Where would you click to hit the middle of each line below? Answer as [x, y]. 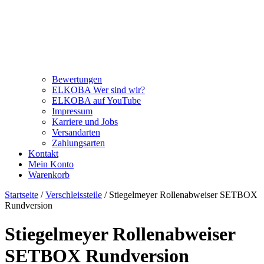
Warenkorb [49, 174]
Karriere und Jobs [85, 121]
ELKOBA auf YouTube [96, 100]
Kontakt [43, 153]
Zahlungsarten [78, 143]
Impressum [72, 111]
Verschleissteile [74, 194]
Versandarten [76, 132]
